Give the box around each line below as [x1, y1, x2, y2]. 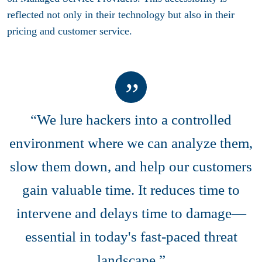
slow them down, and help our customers [10, 158, 252, 174]
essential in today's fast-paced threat [25, 228, 237, 244]
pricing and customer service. [7, 25, 132, 37]
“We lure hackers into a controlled [30, 111, 232, 127]
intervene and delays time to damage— [16, 205, 246, 221]
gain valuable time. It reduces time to [22, 181, 240, 198]
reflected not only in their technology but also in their [7, 9, 235, 21]
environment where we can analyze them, [9, 135, 253, 151]
